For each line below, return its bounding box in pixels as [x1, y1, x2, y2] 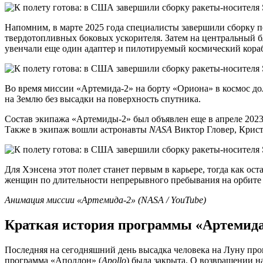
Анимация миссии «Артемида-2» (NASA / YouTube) [5, 194, 206, 205]
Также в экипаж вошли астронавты [5, 124, 149, 134]
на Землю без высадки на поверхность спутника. [5, 93, 201, 104]
